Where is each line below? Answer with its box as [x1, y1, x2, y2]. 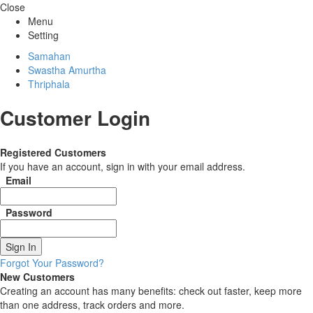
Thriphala [28, 77, 70, 91]
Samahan [28, 49, 71, 63]
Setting [28, 28, 59, 42]
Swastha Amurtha [28, 63, 106, 77]
